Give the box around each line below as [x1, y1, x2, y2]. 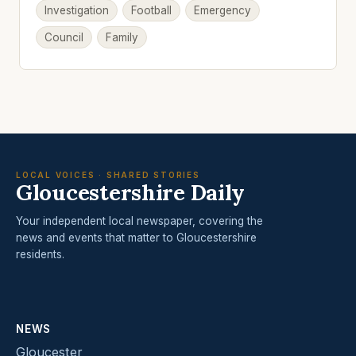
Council [44, 31, 83, 44]
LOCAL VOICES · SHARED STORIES [16, 170, 200, 180]
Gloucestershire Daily [16, 178, 246, 207]
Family [106, 31, 138, 44]
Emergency [194, 4, 251, 17]
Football [131, 4, 172, 17]
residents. [16, 248, 64, 261]
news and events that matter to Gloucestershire [16, 231, 257, 244]
